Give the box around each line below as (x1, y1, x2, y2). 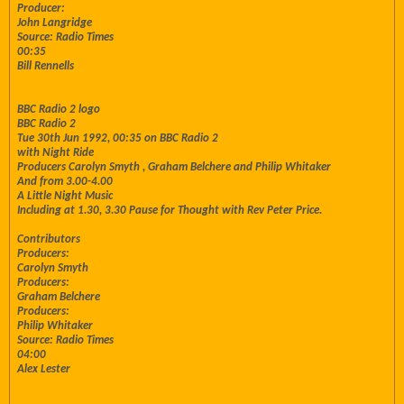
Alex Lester (17, 363, 70, 375)
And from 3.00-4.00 (17, 176, 113, 188)
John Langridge (17, 17, 92, 29)
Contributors (17, 234, 80, 245)
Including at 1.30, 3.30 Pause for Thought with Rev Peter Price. (17, 205, 322, 216)
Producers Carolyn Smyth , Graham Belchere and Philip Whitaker (17, 161, 331, 173)
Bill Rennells (17, 60, 74, 72)
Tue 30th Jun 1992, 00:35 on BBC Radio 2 (17, 133, 218, 144)
